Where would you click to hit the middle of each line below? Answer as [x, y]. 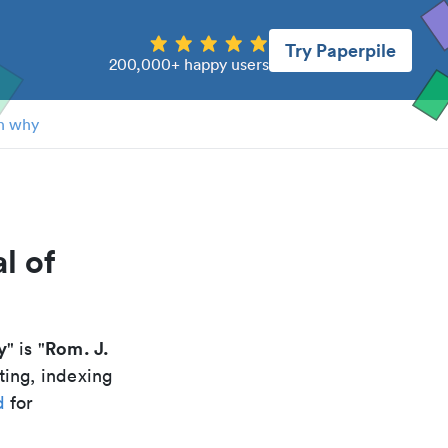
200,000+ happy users [189, 63]
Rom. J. [77, 348]
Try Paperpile [340, 49]
